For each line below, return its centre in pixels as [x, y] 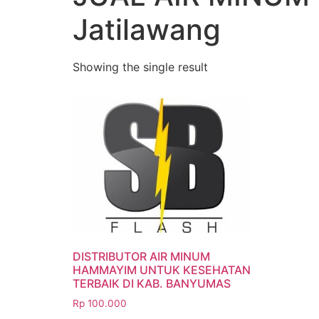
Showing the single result [140, 67]
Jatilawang [147, 30]
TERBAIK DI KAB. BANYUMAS [152, 283]
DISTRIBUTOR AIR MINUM [141, 256]
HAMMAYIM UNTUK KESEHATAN [162, 270]
